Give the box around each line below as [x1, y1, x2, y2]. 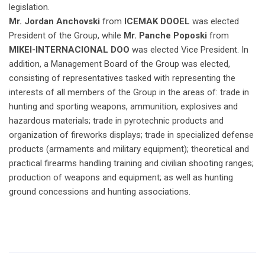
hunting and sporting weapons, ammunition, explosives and [9, 101, 238, 112]
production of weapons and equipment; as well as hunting [9, 172, 233, 183]
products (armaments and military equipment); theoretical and [9, 143, 249, 154]
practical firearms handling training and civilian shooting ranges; [9, 157, 254, 169]
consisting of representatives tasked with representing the [9, 72, 235, 83]
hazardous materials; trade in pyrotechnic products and [9, 115, 224, 126]
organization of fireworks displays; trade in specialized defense [9, 129, 254, 140]
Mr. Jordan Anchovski [9, 15, 100, 27]
